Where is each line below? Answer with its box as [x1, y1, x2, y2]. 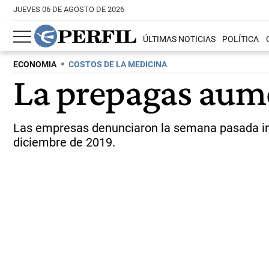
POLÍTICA [222, 34, 259, 45]
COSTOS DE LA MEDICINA [68, 59, 167, 70]
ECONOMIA [13, 59, 56, 70]
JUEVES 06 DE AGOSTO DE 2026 [13, 5, 124, 14]
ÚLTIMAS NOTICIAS [143, 34, 216, 45]
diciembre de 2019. [13, 135, 115, 150]
